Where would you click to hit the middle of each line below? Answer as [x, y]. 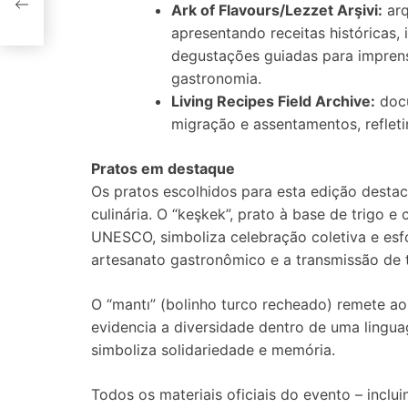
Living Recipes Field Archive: [273, 101]
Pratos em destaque [163, 168]
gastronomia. [216, 78]
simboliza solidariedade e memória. [213, 350]
